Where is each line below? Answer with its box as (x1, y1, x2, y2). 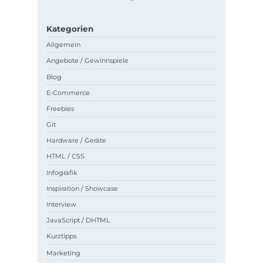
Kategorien (46, 23, 94, 33)
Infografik (46, 168, 78, 177)
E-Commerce (46, 88, 90, 97)
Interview (46, 200, 77, 209)
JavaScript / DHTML (46, 216, 111, 225)
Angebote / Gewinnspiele (46, 56, 129, 65)
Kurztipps (46, 232, 77, 241)
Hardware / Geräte (46, 136, 107, 145)
